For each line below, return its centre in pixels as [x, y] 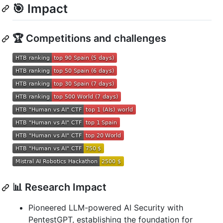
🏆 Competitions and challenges [89, 39]
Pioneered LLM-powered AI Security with [106, 208]
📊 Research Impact [59, 187]
